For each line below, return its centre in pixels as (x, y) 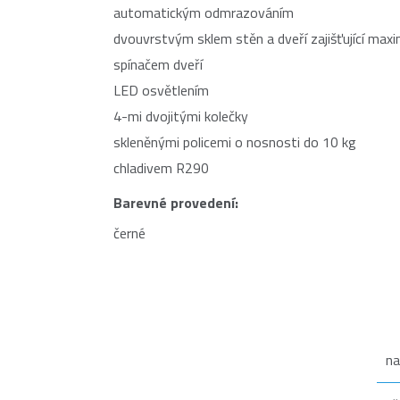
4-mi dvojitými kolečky (181, 116)
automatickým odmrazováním (204, 12)
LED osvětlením (161, 90)
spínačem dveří (158, 64)
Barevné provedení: (176, 203)
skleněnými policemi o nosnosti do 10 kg (235, 142)
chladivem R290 (161, 168)
